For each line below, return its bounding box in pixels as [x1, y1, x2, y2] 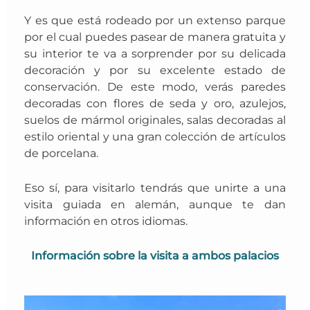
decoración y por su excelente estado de [24, 62, 286, 77]
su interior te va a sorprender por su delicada [24, 46, 286, 60]
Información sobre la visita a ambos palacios [31, 248, 279, 263]
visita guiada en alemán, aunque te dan [24, 197, 286, 211]
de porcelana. [24, 145, 102, 160]
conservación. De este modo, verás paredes [24, 79, 286, 93]
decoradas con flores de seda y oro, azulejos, [24, 95, 286, 110]
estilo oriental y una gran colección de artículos [24, 129, 286, 143]
